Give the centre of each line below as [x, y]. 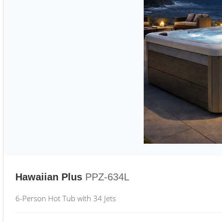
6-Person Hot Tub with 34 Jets [66, 198]
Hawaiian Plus [49, 177]
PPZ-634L [107, 177]
